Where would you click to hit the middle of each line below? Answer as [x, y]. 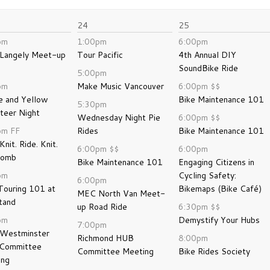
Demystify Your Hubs [219, 220]
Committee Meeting [115, 251]
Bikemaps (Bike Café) [220, 189]
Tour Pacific [100, 55]
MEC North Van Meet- [121, 193]
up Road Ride [102, 207]
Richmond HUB [105, 238]
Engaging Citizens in [216, 162]
